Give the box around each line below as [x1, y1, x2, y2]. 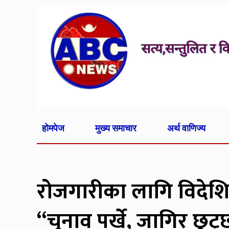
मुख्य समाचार [95, 122, 136, 133]
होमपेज [42, 122, 64, 133]
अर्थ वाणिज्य [167, 122, 205, 133]
